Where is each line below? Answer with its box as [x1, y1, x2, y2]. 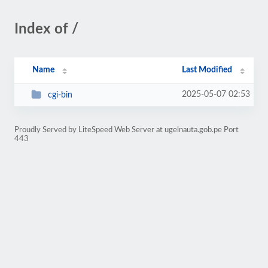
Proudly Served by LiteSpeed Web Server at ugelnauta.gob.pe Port [14, 126, 239, 133]
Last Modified [182, 66, 233, 74]
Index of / [14, 22, 78, 36]
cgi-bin [47, 90, 72, 99]
